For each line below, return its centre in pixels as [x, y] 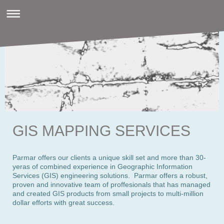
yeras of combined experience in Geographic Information [102, 166]
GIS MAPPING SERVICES [101, 131]
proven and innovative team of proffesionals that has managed [111, 184]
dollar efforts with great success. [63, 202]
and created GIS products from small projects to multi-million [108, 193]
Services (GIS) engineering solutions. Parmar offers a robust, [110, 175]
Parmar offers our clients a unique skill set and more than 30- [109, 157]
